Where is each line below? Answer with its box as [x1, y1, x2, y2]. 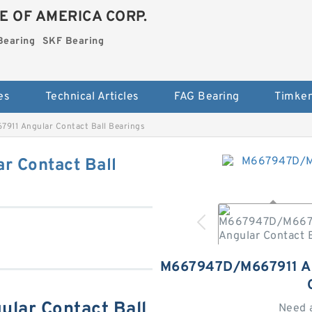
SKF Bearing [42, 36, 104, 47]
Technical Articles [45, 89, 139, 104]
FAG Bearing [174, 89, 240, 104]
